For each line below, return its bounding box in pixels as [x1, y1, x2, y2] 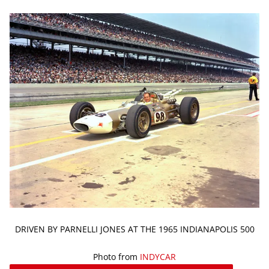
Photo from [93, 250, 140, 262]
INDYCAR [140, 250, 176, 262]
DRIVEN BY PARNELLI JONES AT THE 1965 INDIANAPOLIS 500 [14, 223, 255, 235]
